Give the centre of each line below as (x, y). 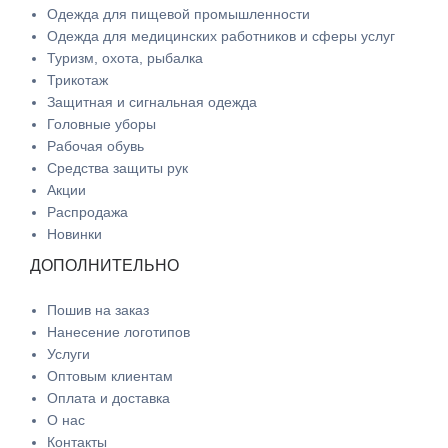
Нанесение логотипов (118, 332)
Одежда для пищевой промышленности (178, 14)
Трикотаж (77, 80)
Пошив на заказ (98, 310)
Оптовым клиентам (110, 376)
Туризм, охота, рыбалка (125, 58)
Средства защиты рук (117, 168)
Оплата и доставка (108, 398)
